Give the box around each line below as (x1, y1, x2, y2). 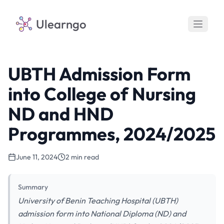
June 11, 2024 (16, 152, 57, 161)
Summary (18, 182, 48, 191)
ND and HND (8, 102, 113, 125)
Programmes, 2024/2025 (8, 122, 215, 145)
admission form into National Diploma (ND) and (18, 208, 186, 218)
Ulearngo (36, 16, 86, 31)
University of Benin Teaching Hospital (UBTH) (18, 195, 178, 205)
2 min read (65, 152, 99, 161)
